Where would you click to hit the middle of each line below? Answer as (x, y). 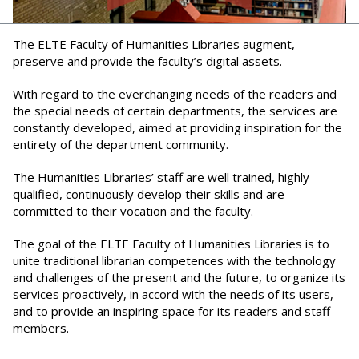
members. (41, 328)
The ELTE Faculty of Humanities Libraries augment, (154, 44)
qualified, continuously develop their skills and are (149, 194)
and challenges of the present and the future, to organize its (179, 278)
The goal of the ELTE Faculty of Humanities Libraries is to (171, 244)
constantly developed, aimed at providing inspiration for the (177, 128)
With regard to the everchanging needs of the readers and (175, 94)
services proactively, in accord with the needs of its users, (173, 294)
